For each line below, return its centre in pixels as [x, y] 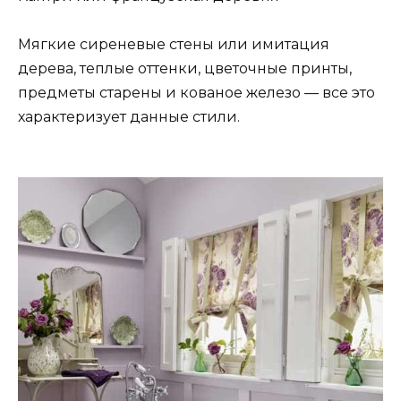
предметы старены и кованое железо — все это [196, 92]
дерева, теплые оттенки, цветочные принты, [185, 68]
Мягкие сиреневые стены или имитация [174, 44]
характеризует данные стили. [129, 116]
